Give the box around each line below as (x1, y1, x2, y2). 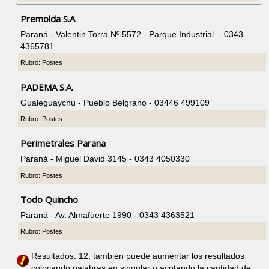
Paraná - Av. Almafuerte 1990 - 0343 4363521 (20, 210, 195, 220)
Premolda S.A (20, 12, 76, 25)
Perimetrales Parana (20, 137, 106, 150)
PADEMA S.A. (20, 80, 74, 93)
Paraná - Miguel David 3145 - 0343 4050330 (20, 154, 190, 164)
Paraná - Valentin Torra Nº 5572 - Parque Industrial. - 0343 (20, 29, 244, 39)
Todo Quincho (20, 193, 79, 206)
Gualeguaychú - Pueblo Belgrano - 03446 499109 (20, 97, 210, 107)
